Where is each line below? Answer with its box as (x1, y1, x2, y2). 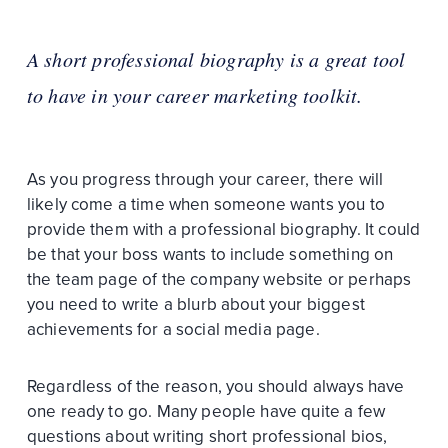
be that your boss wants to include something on (26, 243, 394, 265)
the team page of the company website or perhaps (26, 268, 412, 290)
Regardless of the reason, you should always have (26, 375, 405, 397)
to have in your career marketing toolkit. (26, 81, 363, 108)
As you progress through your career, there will (26, 168, 384, 190)
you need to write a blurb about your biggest (26, 293, 365, 315)
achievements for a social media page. (26, 318, 320, 340)
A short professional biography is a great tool (26, 45, 406, 72)
